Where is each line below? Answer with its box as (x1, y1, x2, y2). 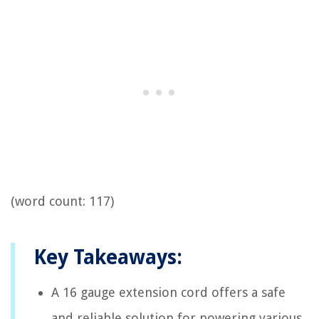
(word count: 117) (11, 194, 114, 209)
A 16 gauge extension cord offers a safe (51, 285, 286, 300)
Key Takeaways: (33, 246, 182, 269)
